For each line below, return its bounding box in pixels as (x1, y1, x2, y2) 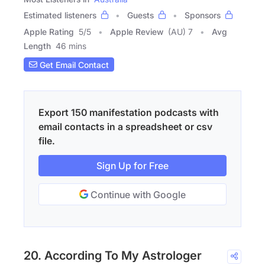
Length (24, 41, 51, 51)
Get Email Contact (37, 59, 109, 70)
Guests (127, 10, 154, 21)
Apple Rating (24, 27, 74, 37)
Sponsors (185, 10, 221, 21)
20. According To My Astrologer (24, 248, 202, 263)
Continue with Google (88, 189, 186, 201)
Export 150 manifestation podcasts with (38, 106, 219, 119)
